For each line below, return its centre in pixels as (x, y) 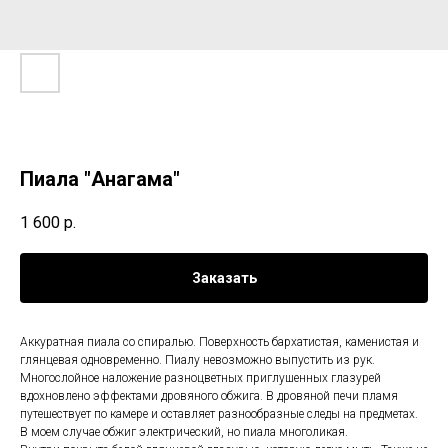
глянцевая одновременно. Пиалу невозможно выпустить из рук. (197, 360)
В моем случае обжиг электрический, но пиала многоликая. (184, 432)
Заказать (224, 278)
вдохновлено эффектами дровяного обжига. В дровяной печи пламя (209, 396)
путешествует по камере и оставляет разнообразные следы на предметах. (219, 414)
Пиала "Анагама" (100, 179)
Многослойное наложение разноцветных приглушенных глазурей (200, 378)
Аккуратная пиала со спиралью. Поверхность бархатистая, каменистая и (219, 342)
